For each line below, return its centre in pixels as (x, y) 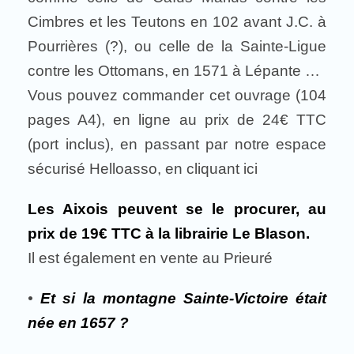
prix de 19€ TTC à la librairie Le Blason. (169, 233)
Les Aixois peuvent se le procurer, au (177, 209)
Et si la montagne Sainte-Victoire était (180, 298)
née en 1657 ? (78, 323)
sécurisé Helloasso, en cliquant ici (143, 169)
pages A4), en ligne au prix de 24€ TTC (177, 120)
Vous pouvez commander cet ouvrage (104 (177, 95)
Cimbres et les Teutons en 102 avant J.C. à (177, 22)
